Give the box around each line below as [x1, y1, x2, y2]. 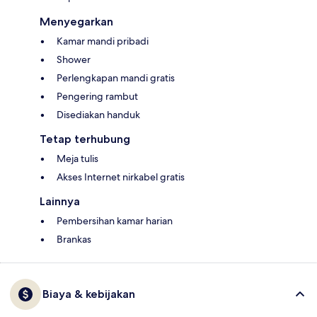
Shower [57, 53, 91, 67]
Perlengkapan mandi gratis [57, 71, 175, 85]
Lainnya [40, 195, 80, 209]
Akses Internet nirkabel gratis [57, 171, 185, 184]
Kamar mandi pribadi [57, 35, 149, 48]
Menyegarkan [40, 15, 113, 29]
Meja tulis [57, 152, 98, 166]
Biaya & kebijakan [42, 287, 135, 301]
